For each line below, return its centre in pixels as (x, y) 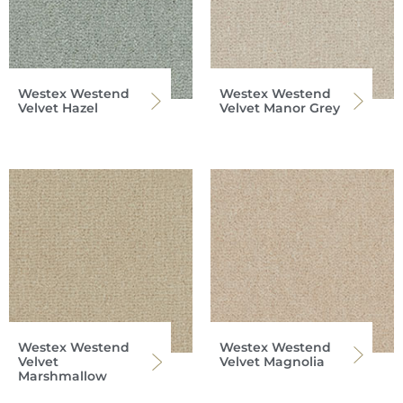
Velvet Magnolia (272, 362)
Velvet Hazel (58, 108)
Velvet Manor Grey (280, 108)
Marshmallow (63, 376)
